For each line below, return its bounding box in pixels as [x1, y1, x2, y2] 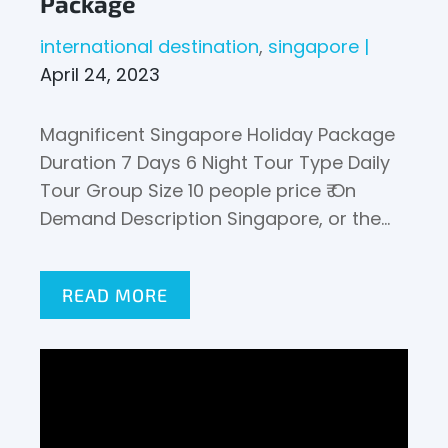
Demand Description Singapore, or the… [40, 206, 391, 231]
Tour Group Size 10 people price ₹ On [40, 178, 357, 203]
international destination [40, 34, 260, 59]
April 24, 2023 [40, 62, 161, 87]
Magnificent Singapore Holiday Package [40, 122, 396, 147]
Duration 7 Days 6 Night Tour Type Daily [40, 150, 391, 175]
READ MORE [62, 284, 168, 306]
